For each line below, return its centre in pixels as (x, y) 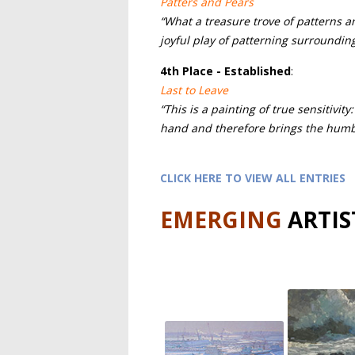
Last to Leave (194, 90)
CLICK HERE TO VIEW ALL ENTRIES (253, 178)
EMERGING (221, 219)
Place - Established (235, 71)
